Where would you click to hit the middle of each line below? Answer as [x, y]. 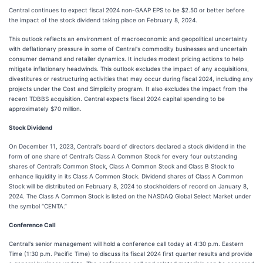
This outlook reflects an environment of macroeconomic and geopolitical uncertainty [128, 39]
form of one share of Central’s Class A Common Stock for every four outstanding [123, 156]
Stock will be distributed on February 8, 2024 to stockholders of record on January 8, [129, 186]
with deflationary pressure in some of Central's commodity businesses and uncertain [128, 49]
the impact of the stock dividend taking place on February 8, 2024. [103, 20]
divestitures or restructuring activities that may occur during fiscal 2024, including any [131, 79]
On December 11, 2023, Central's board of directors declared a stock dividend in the [127, 146]
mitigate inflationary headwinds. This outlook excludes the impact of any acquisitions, [129, 69]
